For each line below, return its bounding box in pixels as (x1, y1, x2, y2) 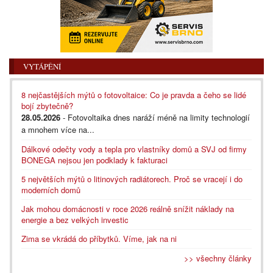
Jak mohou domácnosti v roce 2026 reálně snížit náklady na (21, 202, 234, 214)
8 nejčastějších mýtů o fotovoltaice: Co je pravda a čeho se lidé (21, 88, 246, 101)
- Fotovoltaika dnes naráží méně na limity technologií (60, 111, 250, 123)
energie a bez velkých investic (21, 213, 129, 225)
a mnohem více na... (21, 123, 94, 135)
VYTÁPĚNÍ (23, 60, 61, 72)
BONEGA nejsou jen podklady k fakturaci (21, 154, 168, 166)
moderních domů (21, 183, 80, 196)
